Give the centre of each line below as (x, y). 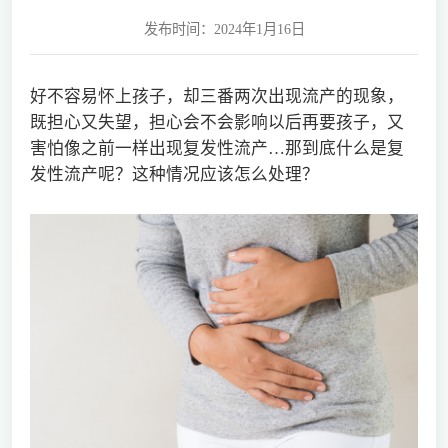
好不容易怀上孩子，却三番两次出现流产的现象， (216, 96)
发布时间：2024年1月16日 (224, 29)
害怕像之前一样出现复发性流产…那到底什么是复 (216, 148)
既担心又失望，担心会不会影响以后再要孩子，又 (216, 122)
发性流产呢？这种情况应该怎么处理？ (174, 174)
